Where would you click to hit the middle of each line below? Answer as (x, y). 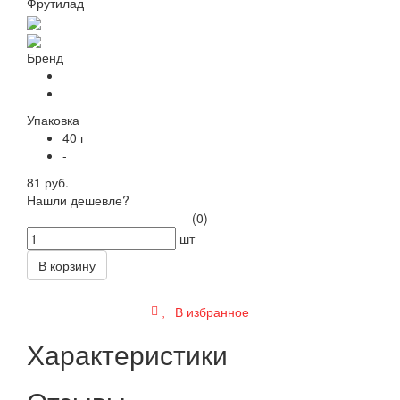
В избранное (210, 311)
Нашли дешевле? (78, 200)
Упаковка (53, 119)
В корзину (67, 265)
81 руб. (48, 182)
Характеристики (127, 354)
